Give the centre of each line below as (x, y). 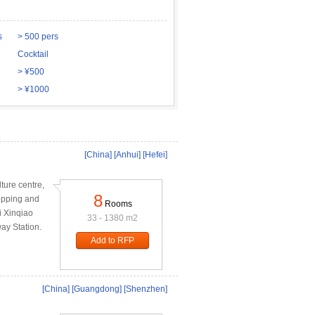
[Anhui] (127, 155)
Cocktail (33, 54)
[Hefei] (155, 155)
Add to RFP (112, 240)
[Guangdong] (97, 289)
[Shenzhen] (146, 289)
